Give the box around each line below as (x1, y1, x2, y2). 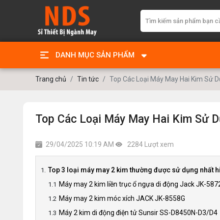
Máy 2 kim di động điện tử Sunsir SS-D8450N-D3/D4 (59, 209, 218, 217)
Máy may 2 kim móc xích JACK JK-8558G (59, 194, 185, 202)
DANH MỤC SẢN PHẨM (55, 51, 135, 59)
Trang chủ (35, 75, 66, 83)
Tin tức (77, 75, 99, 83)
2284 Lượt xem (126, 140, 174, 148)
